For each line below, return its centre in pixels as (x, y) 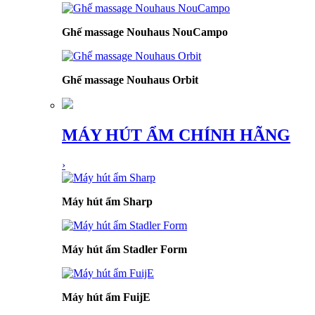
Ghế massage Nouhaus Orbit (130, 79)
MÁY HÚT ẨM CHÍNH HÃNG (176, 135)
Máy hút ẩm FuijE (106, 297)
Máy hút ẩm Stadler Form (124, 249)
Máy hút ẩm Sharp (107, 201)
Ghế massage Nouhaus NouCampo (145, 32)
